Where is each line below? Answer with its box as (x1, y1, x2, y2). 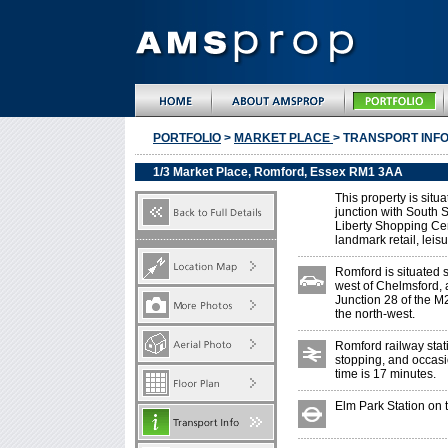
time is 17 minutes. (335, 367, 436, 381)
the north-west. (335, 307, 415, 321)
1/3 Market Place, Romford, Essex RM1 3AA (153, 165, 403, 179)
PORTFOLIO (153, 131, 221, 145)
